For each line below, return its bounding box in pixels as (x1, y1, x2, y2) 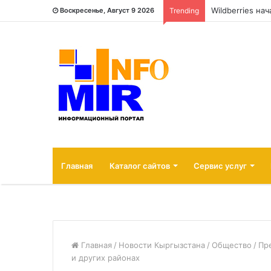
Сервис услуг (194, 161, 247, 171)
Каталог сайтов (109, 161, 170, 171)
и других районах (71, 253, 140, 263)
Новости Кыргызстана (119, 240, 205, 250)
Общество (212, 240, 252, 250)
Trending (169, 6, 199, 15)
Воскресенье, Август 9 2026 (60, 6, 154, 15)
